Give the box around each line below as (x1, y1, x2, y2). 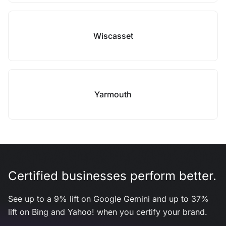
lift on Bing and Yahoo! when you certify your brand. (8, 207, 207, 217)
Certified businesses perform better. (8, 168, 216, 183)
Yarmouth (94, 89, 132, 99)
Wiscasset (93, 31, 133, 41)
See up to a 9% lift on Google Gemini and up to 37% (8, 194, 209, 204)
